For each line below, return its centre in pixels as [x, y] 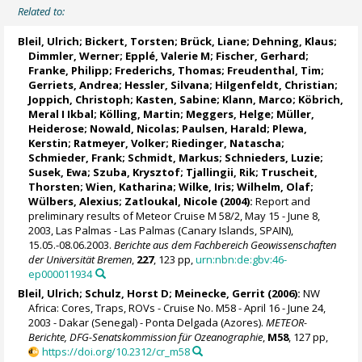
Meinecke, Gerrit [220, 293]
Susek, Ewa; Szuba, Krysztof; [107, 172]
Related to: [42, 12]
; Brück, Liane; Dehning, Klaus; [256, 41]
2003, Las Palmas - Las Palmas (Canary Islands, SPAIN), [161, 230]
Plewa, [290, 128]
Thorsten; [57, 186]
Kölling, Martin [140, 114]
